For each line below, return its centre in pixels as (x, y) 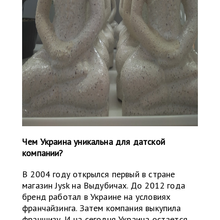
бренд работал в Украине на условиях (96, 197)
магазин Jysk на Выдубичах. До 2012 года (104, 186)
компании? (43, 153)
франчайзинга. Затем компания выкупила (102, 208)
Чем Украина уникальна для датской (94, 142)
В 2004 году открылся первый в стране (99, 174)
